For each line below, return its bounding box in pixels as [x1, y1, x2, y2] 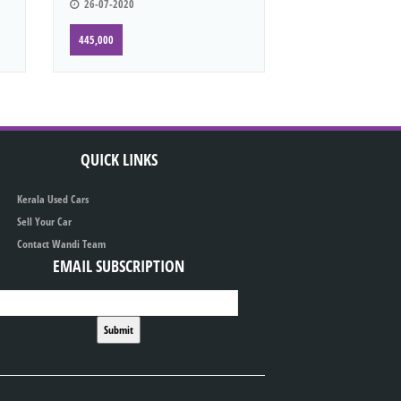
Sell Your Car [17, 214, 73, 230]
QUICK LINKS [80, 149, 158, 171]
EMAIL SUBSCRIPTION [53, 255, 185, 277]
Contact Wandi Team [17, 236, 107, 252]
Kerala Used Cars [17, 192, 90, 208]
